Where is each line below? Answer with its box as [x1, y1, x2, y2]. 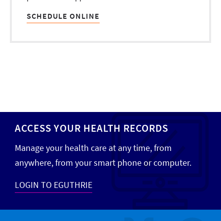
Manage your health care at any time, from [15, 142, 172, 153]
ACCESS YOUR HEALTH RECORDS [15, 121, 168, 135]
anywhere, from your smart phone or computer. [15, 156, 191, 168]
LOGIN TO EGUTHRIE [15, 179, 92, 190]
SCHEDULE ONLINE [27, 10, 100, 21]
